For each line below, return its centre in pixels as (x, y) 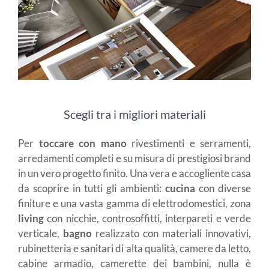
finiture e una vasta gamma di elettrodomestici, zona (134, 203)
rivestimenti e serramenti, (191, 143)
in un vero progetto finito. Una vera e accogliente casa (134, 173)
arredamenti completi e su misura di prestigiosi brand (134, 158)
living (31, 218)
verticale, (41, 233)
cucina (180, 188)
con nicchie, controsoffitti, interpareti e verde (147, 218)
